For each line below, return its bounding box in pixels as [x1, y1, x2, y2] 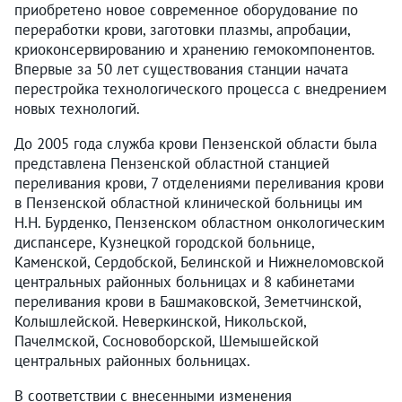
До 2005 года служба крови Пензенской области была [14, 133, 377, 153]
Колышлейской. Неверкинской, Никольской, [14, 310, 306, 331]
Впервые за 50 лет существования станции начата [14, 58, 348, 79]
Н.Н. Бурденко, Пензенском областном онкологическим [14, 212, 385, 232]
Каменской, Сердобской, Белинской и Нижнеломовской [14, 251, 384, 272]
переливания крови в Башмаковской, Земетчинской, [14, 291, 361, 311]
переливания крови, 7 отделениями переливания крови [14, 172, 384, 193]
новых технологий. [14, 98, 140, 118]
